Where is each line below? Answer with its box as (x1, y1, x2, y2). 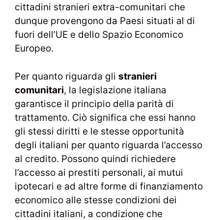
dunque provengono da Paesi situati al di (15, 15, 195, 27)
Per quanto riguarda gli (15, 70, 118, 82)
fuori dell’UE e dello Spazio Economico (15, 29, 183, 40)
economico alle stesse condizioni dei (15, 194, 177, 206)
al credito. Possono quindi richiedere (15, 153, 176, 165)
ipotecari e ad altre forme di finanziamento (15, 180, 203, 192)
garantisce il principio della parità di (15, 98, 174, 110)
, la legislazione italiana (64, 84, 166, 96)
